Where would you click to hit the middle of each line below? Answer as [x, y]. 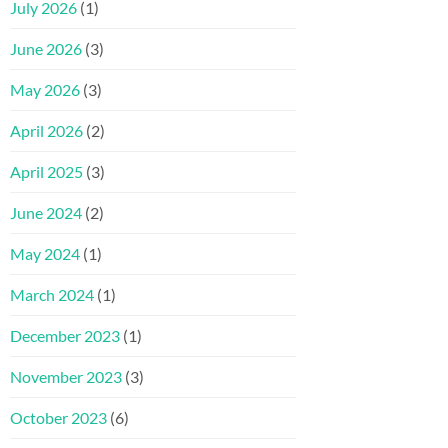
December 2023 [65, 336]
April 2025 [46, 172]
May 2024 [45, 254]
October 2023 [58, 418]
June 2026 [46, 49]
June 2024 [46, 213]
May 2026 [45, 90]
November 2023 [66, 377]
